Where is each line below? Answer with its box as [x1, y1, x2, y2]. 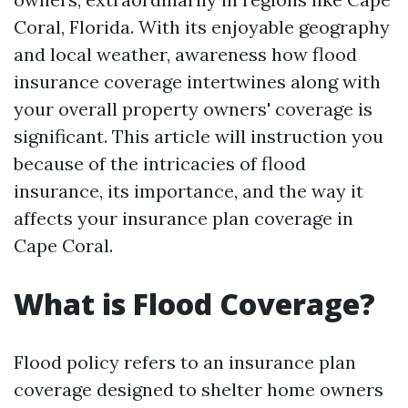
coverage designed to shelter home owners [14, 378, 383, 401]
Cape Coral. [14, 234, 113, 257]
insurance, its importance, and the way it [14, 179, 363, 202]
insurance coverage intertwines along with [14, 70, 381, 93]
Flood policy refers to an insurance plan [14, 351, 356, 373]
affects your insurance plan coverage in [14, 207, 353, 229]
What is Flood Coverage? [14, 284, 375, 323]
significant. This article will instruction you [14, 125, 383, 148]
